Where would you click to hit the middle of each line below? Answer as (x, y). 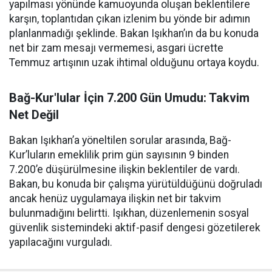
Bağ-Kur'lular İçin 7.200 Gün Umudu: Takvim (129, 98)
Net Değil (34, 115)
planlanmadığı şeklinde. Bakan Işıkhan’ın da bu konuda (134, 33)
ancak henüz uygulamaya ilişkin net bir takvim (115, 199)
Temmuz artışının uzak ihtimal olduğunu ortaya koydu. (134, 63)
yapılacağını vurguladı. (61, 242)
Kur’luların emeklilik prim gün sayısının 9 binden (119, 155)
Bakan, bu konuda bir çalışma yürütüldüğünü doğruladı (136, 184)
